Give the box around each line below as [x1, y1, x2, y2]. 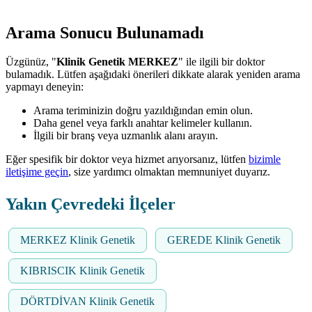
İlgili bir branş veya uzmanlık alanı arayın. [33, 130, 218, 142]
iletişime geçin [6, 166, 68, 178]
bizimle [249, 153, 281, 166]
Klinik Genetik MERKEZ [56, 56, 178, 68]
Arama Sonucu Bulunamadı [6, 23, 204, 42]
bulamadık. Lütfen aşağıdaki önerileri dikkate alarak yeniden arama [6, 68, 300, 81]
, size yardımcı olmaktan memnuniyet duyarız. [68, 166, 270, 178]
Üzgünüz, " [6, 56, 56, 68]
